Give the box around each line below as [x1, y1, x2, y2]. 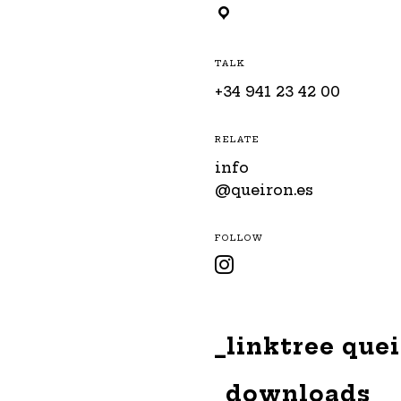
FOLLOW [215, 232, 265, 243]
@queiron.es [215, 180, 314, 199]
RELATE [215, 133, 260, 144]
